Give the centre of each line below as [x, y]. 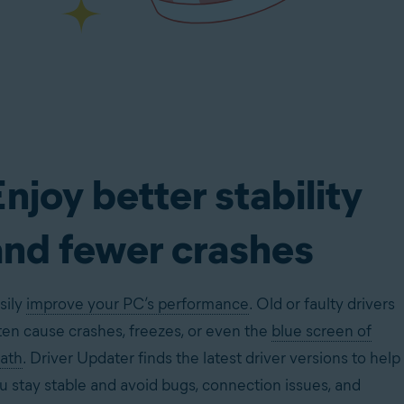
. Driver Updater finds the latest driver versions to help [211, 358]
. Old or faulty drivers [322, 304]
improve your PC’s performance [138, 304]
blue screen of [321, 331]
